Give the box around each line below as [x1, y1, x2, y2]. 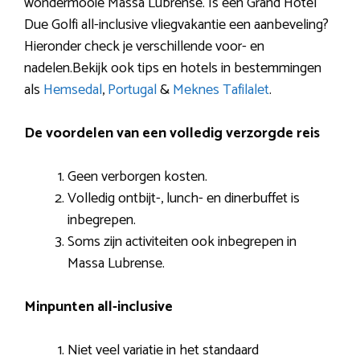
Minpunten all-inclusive [24, 295, 173, 320]
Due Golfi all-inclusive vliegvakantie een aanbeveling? [24, 13, 329, 38]
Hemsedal [43, 78, 102, 103]
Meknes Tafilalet [173, 78, 269, 103]
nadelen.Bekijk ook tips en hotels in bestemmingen [24, 56, 321, 81]
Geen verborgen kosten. [67, 165, 207, 190]
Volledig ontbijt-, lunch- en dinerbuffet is [67, 186, 300, 211]
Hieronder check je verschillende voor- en [24, 35, 264, 59]
